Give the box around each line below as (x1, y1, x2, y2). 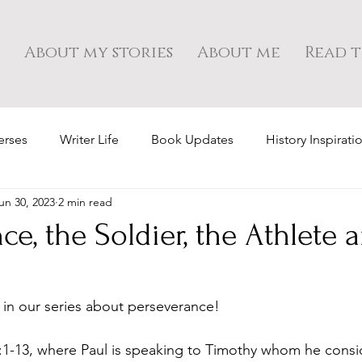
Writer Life (60, 132, 119, 147)
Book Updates (151, 132, 234, 147)
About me (197, 42, 280, 63)
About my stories (24, 42, 173, 63)
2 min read (58, 194, 112, 209)
